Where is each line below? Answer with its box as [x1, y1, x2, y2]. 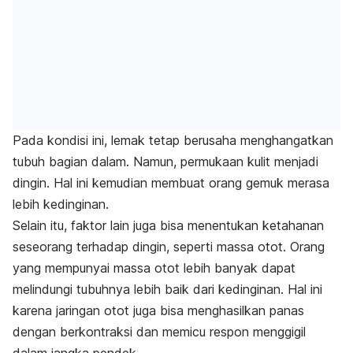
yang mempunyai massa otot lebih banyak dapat [13, 260, 295, 277]
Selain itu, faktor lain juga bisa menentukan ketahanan [13, 217, 324, 234]
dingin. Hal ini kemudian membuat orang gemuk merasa [13, 175, 329, 191]
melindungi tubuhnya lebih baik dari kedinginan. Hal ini [13, 281, 322, 298]
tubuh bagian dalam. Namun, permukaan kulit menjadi [13, 154, 318, 170]
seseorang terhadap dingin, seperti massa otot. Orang [13, 239, 325, 255]
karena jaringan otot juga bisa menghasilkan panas [13, 303, 304, 319]
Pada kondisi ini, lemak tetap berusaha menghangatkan [13, 132, 333, 149]
